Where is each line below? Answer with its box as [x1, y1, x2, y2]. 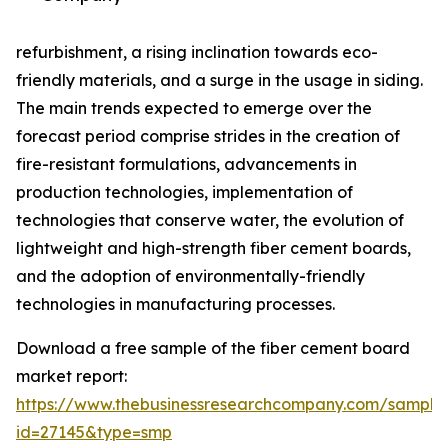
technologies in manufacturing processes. [16, 294, 335, 315]
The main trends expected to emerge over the [16, 98, 372, 119]
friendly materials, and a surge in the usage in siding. [16, 70, 423, 91]
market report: [16, 366, 127, 387]
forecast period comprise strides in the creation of [16, 126, 400, 147]
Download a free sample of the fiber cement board [16, 338, 410, 359]
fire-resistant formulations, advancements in [16, 154, 357, 175]
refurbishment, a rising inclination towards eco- [16, 42, 378, 63]
